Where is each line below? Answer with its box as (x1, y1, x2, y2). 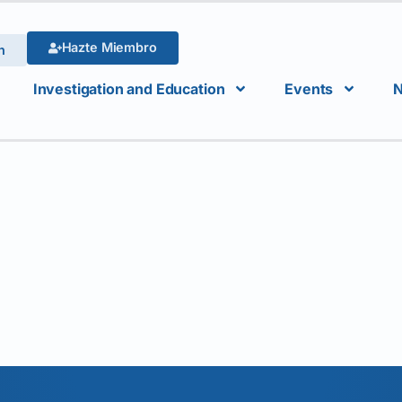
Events (284, 80, 334, 98)
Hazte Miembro (61, 39, 157, 56)
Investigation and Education (32, 80, 225, 98)
